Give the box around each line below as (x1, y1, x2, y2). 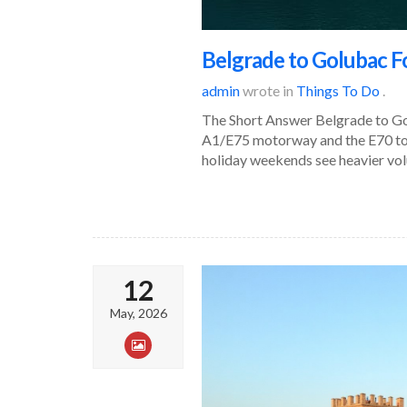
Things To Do (296, 81, 380, 99)
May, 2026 (109, 304, 167, 321)
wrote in (240, 81, 296, 99)
